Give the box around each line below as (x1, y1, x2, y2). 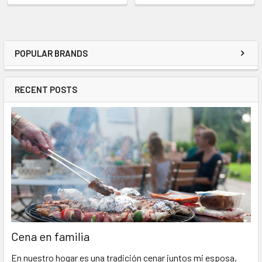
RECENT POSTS (15, 84, 77, 95)
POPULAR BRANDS (15, 47, 88, 58)
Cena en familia (11, 229, 89, 244)
